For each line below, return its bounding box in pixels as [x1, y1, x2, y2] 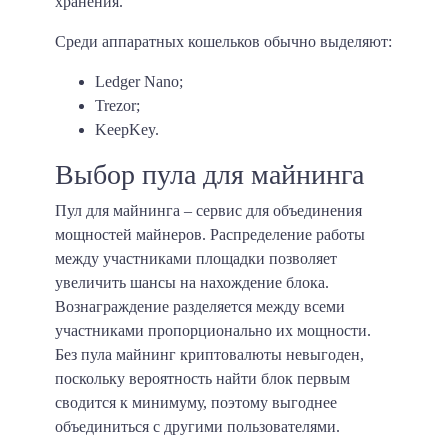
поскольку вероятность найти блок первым [55, 370, 350, 388]
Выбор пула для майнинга [55, 159, 364, 191]
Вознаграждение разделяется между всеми [55, 298, 345, 316]
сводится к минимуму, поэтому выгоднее [55, 394, 337, 412]
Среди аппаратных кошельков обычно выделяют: [55, 33, 392, 51]
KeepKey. [95, 121, 159, 139]
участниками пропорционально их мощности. [55, 322, 371, 340]
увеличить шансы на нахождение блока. [55, 274, 329, 292]
